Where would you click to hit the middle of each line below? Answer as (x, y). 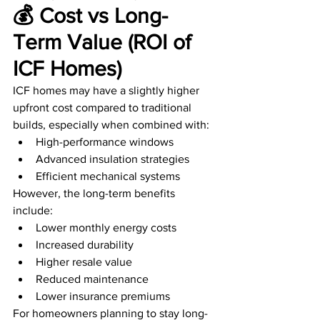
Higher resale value (84, 262)
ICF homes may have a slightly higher (107, 91)
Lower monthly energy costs (106, 228)
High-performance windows (105, 142)
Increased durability (85, 245)
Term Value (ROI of (105, 42)
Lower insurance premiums (103, 296)
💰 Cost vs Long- (90, 16)
